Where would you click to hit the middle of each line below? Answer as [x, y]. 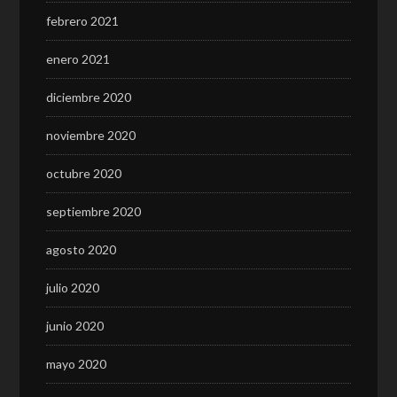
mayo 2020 [77, 364]
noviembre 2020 [91, 135]
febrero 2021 [83, 21]
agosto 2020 [82, 249]
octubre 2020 [84, 173]
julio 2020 [73, 288]
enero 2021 [78, 59]
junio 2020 [75, 326]
